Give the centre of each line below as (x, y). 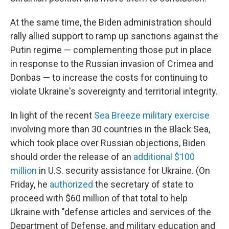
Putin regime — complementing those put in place (111, 50)
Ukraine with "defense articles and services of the (111, 212)
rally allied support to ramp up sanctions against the (114, 36)
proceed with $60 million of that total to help (99, 198)
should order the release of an (72, 157)
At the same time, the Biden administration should (111, 22)
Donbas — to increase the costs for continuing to (109, 77)
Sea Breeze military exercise (152, 115)
